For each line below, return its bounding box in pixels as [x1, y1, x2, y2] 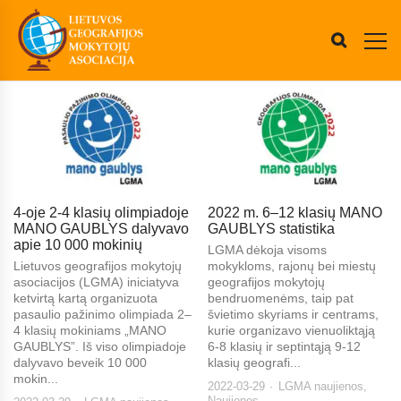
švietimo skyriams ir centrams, [208, 307, 380, 322]
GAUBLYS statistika [208, 221, 336, 237]
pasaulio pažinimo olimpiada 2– [13, 307, 192, 322]
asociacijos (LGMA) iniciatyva [13, 275, 179, 290]
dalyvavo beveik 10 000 [13, 355, 147, 371]
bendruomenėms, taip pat [208, 291, 354, 306]
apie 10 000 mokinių [13, 237, 142, 253]
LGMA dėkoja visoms [208, 243, 328, 258]
